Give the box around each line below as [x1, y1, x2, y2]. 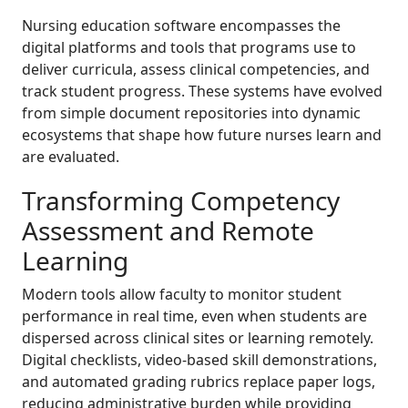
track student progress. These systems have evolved [22, 81, 382, 102]
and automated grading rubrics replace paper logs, [22, 372, 375, 393]
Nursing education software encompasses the [22, 15, 341, 36]
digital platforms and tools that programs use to [22, 37, 356, 58]
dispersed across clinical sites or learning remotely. [22, 328, 373, 349]
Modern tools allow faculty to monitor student [22, 284, 342, 305]
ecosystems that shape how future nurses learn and [22, 125, 382, 146]
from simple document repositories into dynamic [22, 103, 361, 124]
